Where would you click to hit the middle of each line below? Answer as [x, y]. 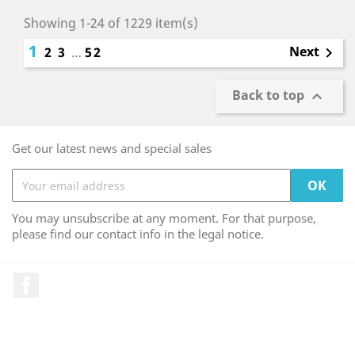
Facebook [68, 281]
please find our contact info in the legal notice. [138, 234]
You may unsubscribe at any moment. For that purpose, [164, 218]
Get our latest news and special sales [112, 148]
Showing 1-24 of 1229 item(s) [111, 23]
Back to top [270, 95]
